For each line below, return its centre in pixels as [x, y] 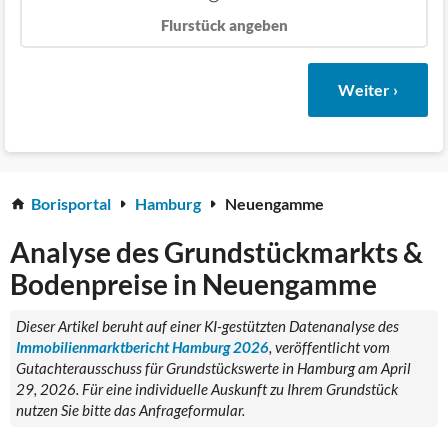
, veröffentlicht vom [329, 346]
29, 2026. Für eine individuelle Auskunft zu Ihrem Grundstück [207, 388]
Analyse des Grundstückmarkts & [216, 251]
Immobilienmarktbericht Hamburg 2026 [142, 346]
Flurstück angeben [224, 24]
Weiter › [368, 89]
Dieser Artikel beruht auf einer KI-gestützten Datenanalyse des [207, 325]
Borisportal [71, 204]
